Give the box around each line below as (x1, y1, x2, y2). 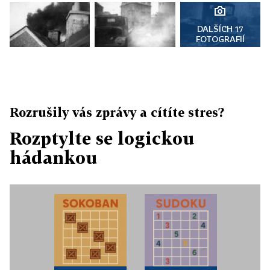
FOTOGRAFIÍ (195, 33, 245, 44)
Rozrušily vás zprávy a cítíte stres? (10, 104, 224, 119)
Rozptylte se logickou (10, 128, 195, 148)
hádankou (10, 147, 98, 168)
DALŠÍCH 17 (196, 23, 243, 34)
